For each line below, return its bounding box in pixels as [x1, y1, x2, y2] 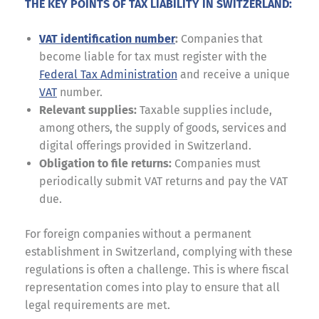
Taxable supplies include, [137, 103, 272, 117]
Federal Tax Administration [39, 67, 177, 81]
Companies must [172, 156, 261, 170]
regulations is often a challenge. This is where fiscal [25, 262, 289, 276]
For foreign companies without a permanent [25, 226, 251, 241]
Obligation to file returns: [39, 156, 172, 170]
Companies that [178, 31, 263, 46]
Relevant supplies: [39, 103, 137, 117]
